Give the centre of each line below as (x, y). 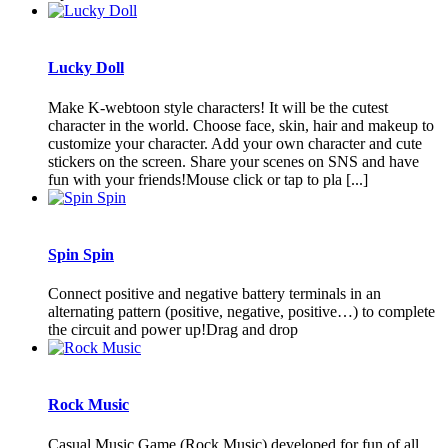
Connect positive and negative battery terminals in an (214, 294)
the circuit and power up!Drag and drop (173, 330)
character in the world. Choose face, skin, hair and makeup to (241, 125)
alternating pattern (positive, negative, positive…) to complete (241, 312)
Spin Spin (81, 254)
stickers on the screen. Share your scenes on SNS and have (233, 161)
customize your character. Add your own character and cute (235, 143)
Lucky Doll (86, 68)
